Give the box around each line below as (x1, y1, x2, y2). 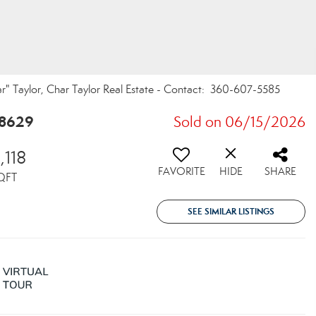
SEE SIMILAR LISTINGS (188, 206, 274, 217)
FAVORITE (157, 165, 205, 178)
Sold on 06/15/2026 (174, 113, 305, 131)
